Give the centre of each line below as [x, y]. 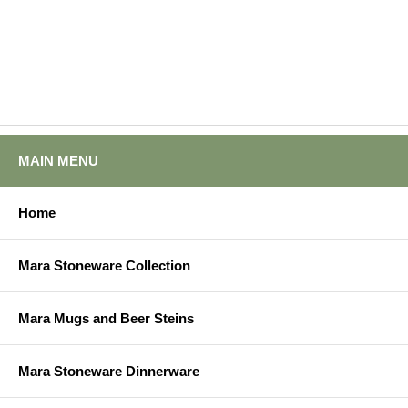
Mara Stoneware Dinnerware [109, 372]
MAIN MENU [58, 161]
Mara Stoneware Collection [104, 266]
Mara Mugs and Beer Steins [106, 319]
